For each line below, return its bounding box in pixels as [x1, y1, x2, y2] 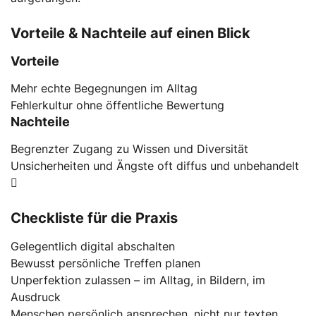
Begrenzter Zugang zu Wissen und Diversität [11, 141, 248, 156]
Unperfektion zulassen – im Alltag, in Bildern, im [11, 272, 265, 287]
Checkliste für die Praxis [11, 209, 178, 226]
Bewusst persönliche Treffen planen [11, 255, 200, 270]
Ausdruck [11, 289, 61, 304]
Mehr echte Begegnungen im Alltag [11, 80, 197, 95]
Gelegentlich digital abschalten [11, 238, 175, 253]
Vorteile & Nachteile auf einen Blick [11, 24, 250, 42]
